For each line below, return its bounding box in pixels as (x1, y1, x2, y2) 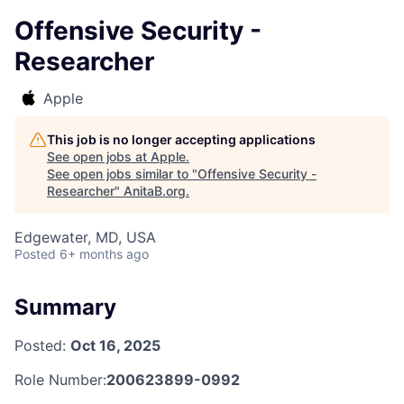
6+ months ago (60, 246, 149, 262)
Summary (14, 294, 116, 320)
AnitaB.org (124, 183, 186, 198)
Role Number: (14, 370, 106, 389)
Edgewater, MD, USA (14, 228, 156, 246)
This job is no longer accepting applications (47, 132, 316, 147)
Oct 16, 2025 (70, 335, 161, 354)
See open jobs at (47, 149, 151, 164)
